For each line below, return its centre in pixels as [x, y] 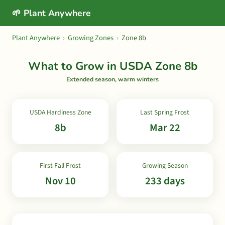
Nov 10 [60, 181]
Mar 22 [165, 128]
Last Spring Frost [165, 112]
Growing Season [165, 165]
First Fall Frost [60, 165]
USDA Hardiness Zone [60, 112]
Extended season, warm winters [113, 79]
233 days [165, 181]
